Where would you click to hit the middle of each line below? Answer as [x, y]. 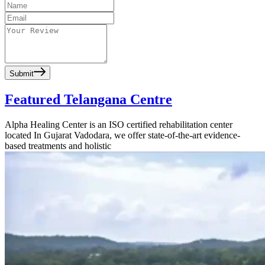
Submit [22, 74]
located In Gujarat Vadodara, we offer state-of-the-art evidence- [122, 135]
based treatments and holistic [58, 146]
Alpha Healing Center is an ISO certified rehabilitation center [119, 124]
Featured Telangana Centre [88, 100]
